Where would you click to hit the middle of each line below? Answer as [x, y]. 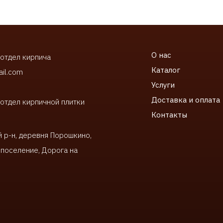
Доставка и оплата [186, 100]
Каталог [166, 70]
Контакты [169, 115]
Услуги [163, 85]
